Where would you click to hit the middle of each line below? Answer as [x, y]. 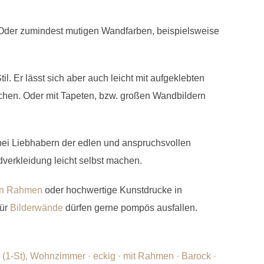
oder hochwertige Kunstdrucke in [112, 190]
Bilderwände [37, 207]
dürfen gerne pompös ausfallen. [130, 207]
